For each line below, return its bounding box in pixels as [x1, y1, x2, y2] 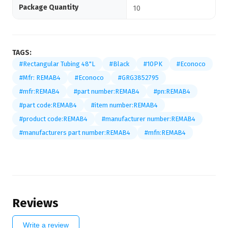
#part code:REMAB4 [19, 101, 77, 109]
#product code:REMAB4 [19, 115, 88, 123]
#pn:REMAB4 [154, 88, 190, 95]
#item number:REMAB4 [91, 101, 158, 109]
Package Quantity [19, 3, 78, 12]
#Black [109, 60, 129, 68]
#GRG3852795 [118, 74, 159, 81]
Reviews [12, 195, 59, 210]
